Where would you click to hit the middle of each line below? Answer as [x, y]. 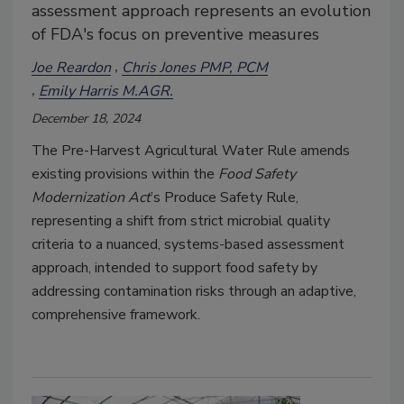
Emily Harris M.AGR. [106, 91]
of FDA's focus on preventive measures [175, 35]
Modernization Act [91, 198]
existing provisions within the [125, 174]
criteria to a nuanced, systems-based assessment [188, 245]
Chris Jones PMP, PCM [195, 67]
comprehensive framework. [116, 315]
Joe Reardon [71, 67]
